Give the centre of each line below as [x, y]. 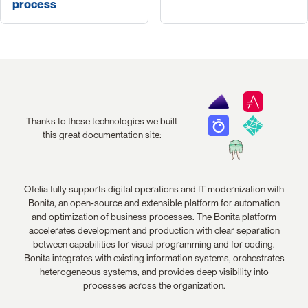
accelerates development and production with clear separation [154, 231]
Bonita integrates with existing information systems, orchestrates [154, 258]
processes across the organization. [154, 286]
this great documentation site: [102, 134]
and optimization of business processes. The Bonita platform [154, 217]
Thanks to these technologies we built [102, 121]
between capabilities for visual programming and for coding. [154, 244]
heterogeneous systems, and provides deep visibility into [154, 272]
